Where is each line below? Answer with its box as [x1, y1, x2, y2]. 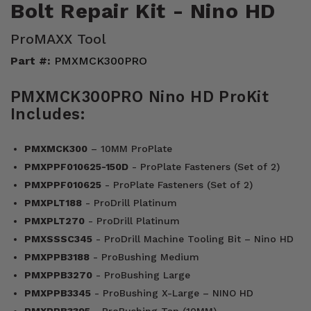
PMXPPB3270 [24, 269, 92, 281]
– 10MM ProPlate [87, 143, 172, 155]
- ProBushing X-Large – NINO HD [91, 287, 253, 299]
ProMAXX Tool [10, 30, 106, 47]
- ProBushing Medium [90, 251, 199, 263]
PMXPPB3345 [24, 287, 91, 299]
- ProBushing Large [92, 269, 190, 281]
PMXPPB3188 [24, 251, 90, 263]
